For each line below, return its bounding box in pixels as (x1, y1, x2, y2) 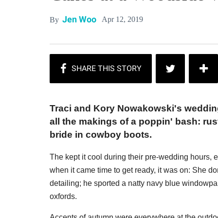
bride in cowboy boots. (50, 129, 152, 140)
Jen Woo (62, 14, 96, 24)
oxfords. (50, 192, 77, 201)
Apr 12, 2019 (102, 15, 143, 23)
